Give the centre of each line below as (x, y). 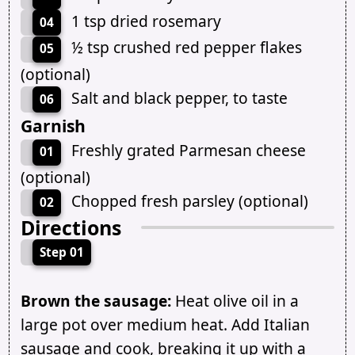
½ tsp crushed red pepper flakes (186, 48)
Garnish (53, 126)
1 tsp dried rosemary (146, 21)
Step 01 (61, 252)
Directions (71, 227)
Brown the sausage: (95, 301)
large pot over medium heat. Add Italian (165, 325)
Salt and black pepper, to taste (179, 97)
